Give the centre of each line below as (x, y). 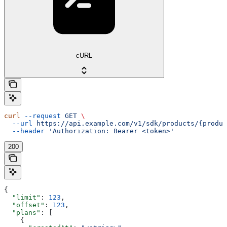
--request (41, 116)
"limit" (22, 198)
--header (24, 131)
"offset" (24, 205)
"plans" (22, 213)
